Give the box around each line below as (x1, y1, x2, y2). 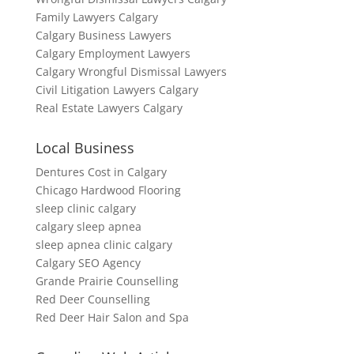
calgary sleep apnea (35, 219, 141, 234)
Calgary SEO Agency (35, 255, 141, 270)
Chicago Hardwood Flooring (35, 183, 181, 198)
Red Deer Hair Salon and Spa (35, 310, 189, 325)
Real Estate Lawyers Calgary (35, 100, 183, 115)
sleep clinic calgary (35, 201, 136, 216)
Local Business (35, 138, 134, 157)
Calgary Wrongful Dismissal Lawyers (35, 64, 227, 79)
